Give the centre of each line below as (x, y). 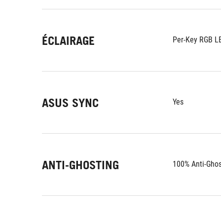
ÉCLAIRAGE (68, 41)
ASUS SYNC (70, 103)
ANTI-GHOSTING (80, 165)
